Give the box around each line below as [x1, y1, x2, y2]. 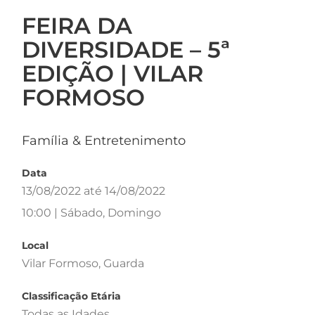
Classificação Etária [22, 290, 121, 303]
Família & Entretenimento [22, 133, 186, 149]
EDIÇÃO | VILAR [22, 59, 203, 87]
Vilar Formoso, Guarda [22, 257, 144, 271]
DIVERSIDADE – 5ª [22, 35, 230, 63]
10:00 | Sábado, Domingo [22, 206, 161, 220]
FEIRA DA [22, 11, 132, 39]
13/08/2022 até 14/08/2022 [22, 184, 165, 198]
